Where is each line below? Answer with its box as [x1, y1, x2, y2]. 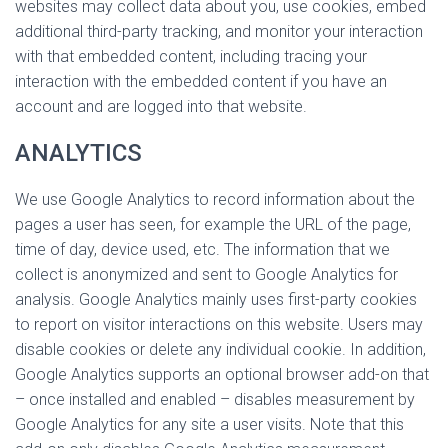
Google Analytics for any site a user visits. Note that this [15, 415, 404, 434]
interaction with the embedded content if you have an [15, 72, 387, 91]
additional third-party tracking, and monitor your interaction [15, 22, 423, 41]
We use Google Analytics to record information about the [15, 190, 415, 209]
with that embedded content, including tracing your [15, 47, 367, 66]
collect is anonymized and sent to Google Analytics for [15, 265, 398, 284]
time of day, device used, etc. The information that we [15, 240, 390, 259]
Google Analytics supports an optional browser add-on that [15, 365, 429, 384]
